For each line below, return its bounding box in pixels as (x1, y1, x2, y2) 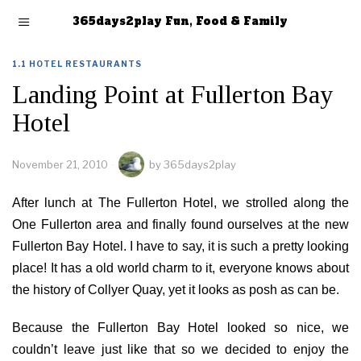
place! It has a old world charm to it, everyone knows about (12, 261, 349, 275)
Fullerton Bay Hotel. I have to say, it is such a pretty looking (12, 239, 349, 253)
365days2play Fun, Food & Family (73, 15, 288, 28)
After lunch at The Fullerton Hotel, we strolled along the (12, 196, 349, 210)
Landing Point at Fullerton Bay (12, 80, 333, 109)
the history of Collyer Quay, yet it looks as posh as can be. (12, 283, 339, 297)
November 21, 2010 (12, 158, 108, 171)
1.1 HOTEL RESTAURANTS (12, 59, 142, 68)
